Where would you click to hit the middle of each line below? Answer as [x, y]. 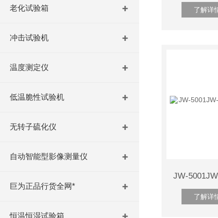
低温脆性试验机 [37, 97]
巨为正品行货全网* [42, 186]
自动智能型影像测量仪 [49, 156]
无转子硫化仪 [33, 127]
